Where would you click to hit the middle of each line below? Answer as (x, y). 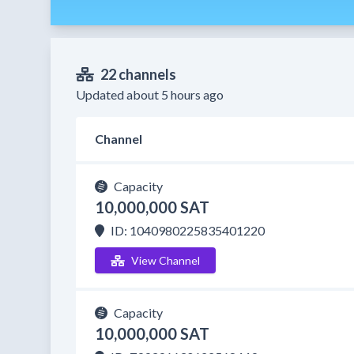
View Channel (165, 260)
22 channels (138, 74)
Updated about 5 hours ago (150, 94)
